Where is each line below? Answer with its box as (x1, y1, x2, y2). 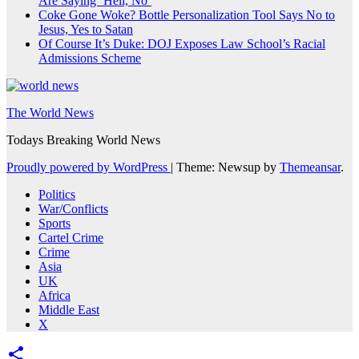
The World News (6, 106, 94, 120)
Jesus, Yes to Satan (38, 22, 133, 37)
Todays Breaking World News (6, 133, 160, 147)
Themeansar (280, 160, 341, 175)
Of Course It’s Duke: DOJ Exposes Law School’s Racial (38, 37, 325, 51)
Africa (38, 288, 71, 303)
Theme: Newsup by (176, 160, 280, 175)
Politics (38, 188, 75, 202)
